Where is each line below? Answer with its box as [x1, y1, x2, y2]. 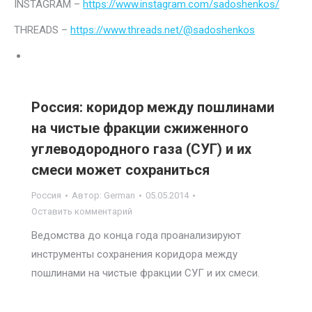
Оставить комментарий [31, 206, 132, 217]
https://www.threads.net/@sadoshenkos [70, 24, 255, 36]
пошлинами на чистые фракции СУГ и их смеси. [31, 267, 260, 279]
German [104, 190, 135, 201]
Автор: [72, 190, 104, 201]
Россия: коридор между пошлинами [31, 99, 274, 116]
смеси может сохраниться [31, 162, 210, 178]
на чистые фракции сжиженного [31, 120, 249, 136]
